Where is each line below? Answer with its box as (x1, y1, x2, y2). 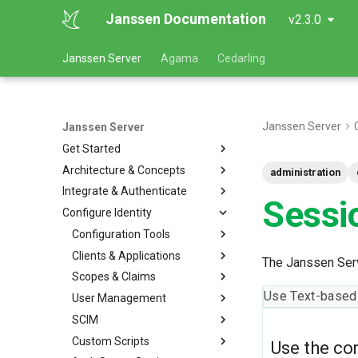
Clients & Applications (72, 249, 181, 262)
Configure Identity (62, 206, 152, 219)
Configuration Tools (72, 227, 170, 241)
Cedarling (217, 52, 265, 65)
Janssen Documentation (105, 10, 267, 27)
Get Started (62, 141, 121, 155)
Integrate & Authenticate (62, 185, 187, 198)
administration (270, 166, 340, 178)
